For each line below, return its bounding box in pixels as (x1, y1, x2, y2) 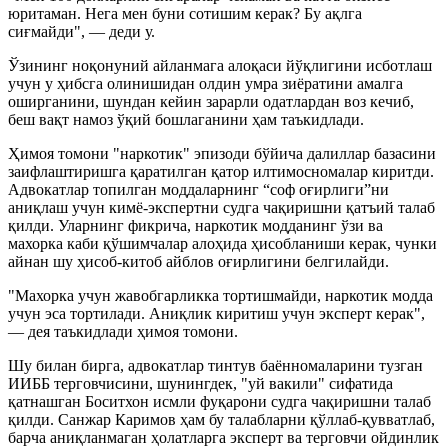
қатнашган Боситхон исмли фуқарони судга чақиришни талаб (8, 392, 431, 410)
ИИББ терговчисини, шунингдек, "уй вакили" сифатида (8, 374, 393, 392)
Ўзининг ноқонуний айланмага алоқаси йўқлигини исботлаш (8, 56, 432, 74)
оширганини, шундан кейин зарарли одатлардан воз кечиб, (8, 92, 414, 110)
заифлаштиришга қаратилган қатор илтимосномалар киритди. (8, 162, 434, 180)
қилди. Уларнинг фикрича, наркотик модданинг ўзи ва (8, 216, 383, 234)
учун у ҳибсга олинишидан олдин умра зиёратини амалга (8, 74, 403, 92)
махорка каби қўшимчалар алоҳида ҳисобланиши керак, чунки (8, 234, 437, 252)
